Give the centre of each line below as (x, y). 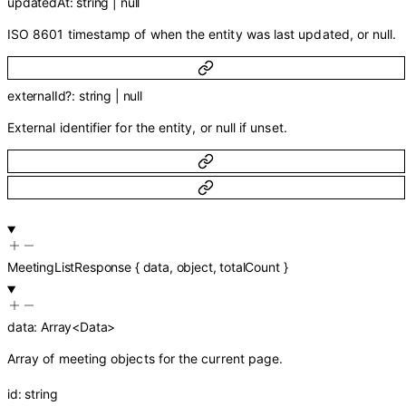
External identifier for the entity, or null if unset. (147, 127)
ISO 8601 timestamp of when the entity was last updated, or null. (202, 34)
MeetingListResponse (69, 267)
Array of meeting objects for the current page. (145, 359)
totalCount (250, 267)
